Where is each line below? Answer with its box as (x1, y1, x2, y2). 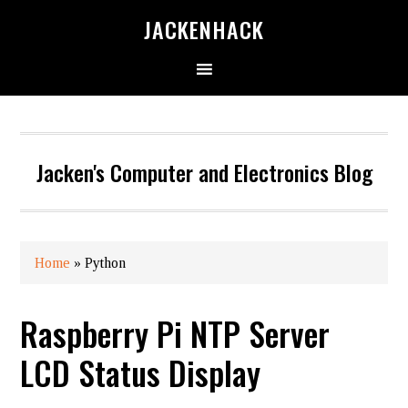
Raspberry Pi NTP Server (20, 309, 331, 357)
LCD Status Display (20, 348, 261, 396)
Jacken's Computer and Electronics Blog (36, 156, 372, 189)
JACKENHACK (144, 13, 264, 46)
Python (85, 255, 127, 270)
